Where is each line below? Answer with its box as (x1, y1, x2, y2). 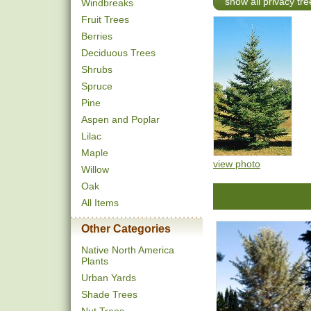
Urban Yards (81, 272, 136, 283)
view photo (213, 158, 260, 169)
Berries (81, 31, 112, 42)
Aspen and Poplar (81, 114, 160, 125)
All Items (81, 197, 119, 208)
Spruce (81, 81, 112, 92)
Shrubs (81, 64, 112, 75)
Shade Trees (81, 289, 137, 300)
